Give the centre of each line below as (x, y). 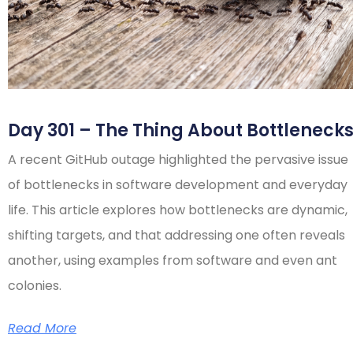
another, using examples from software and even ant (173, 261)
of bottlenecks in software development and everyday (178, 185)
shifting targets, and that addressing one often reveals (176, 236)
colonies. (35, 286)
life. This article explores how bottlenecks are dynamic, (178, 210)
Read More (42, 329)
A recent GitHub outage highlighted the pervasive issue (178, 160)
